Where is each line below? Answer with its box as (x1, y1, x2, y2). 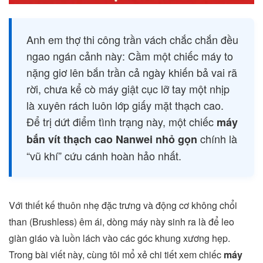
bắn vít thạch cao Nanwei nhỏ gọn (26, 131, 197, 147)
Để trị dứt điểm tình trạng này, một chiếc (26, 113, 217, 129)
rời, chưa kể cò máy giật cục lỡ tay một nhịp (26, 80, 230, 96)
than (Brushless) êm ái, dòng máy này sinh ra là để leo (9, 214, 234, 228)
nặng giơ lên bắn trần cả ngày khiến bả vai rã (26, 64, 237, 80)
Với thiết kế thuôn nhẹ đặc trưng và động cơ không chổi (9, 198, 237, 212)
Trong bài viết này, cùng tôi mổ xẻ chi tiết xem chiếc (9, 247, 224, 261)
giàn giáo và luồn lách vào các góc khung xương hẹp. (9, 231, 230, 245)
